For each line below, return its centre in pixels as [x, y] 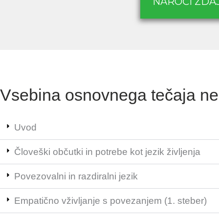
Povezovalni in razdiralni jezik [76, 176]
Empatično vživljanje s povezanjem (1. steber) [110, 200]
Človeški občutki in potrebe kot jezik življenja [107, 152]
